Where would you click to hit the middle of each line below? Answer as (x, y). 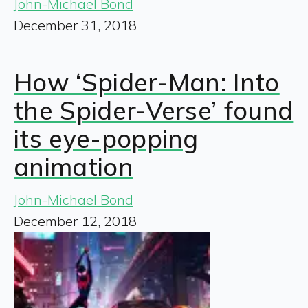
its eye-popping (106, 138)
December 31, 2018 (75, 25)
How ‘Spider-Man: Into (147, 82)
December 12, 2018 (75, 221)
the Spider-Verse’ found (154, 110)
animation (74, 166)
